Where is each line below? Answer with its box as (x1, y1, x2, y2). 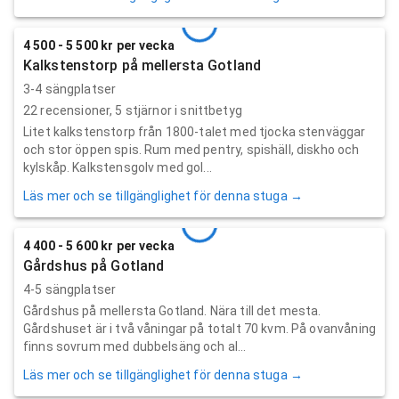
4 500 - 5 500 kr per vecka (23, 37, 175, 53)
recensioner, (37, 102, 116, 118)
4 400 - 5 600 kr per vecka (23, 238, 175, 253)
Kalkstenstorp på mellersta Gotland (23, 56, 262, 74)
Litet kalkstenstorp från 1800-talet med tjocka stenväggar (23, 124, 366, 139)
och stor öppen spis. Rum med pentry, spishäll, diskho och (23, 142, 360, 157)
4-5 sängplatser (23, 281, 117, 297)
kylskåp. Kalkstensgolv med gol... (23, 159, 212, 175)
